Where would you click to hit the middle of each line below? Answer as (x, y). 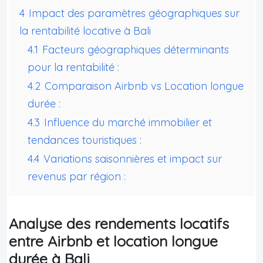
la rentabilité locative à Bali (85, 31)
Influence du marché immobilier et (128, 122)
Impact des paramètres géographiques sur (134, 13)
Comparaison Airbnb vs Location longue (144, 86)
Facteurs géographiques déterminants (136, 49)
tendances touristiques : (85, 140)
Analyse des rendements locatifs (119, 223)
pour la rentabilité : (73, 67)
